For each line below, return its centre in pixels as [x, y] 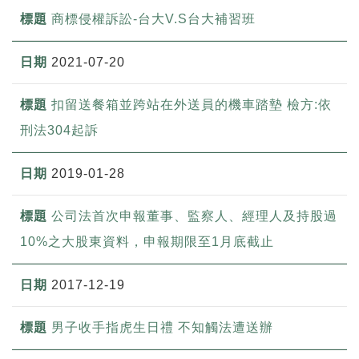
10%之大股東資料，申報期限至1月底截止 [147, 241]
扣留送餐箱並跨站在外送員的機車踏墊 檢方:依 [192, 104]
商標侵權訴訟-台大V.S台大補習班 [153, 18]
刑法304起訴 [59, 130]
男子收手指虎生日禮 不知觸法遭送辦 [162, 327]
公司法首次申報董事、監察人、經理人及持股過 [194, 216]
